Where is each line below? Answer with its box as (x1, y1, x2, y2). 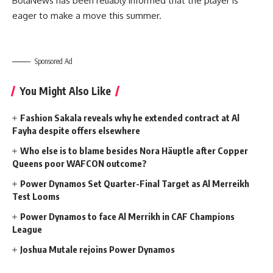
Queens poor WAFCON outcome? (12, 157, 147, 169)
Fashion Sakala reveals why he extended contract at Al (20, 112, 240, 123)
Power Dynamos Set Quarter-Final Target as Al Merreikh (20, 177, 250, 189)
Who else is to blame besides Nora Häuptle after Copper (20, 144, 249, 156)
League (12, 223, 42, 235)
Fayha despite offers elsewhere (12, 124, 140, 136)
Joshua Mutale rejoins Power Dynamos (20, 243, 175, 255)
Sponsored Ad (35, 56, 73, 66)
